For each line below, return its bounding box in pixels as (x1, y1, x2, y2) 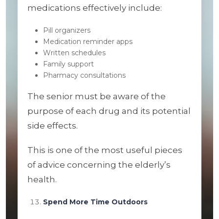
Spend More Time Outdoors (43, 197, 148, 206)
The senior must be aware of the (27, 91, 166, 101)
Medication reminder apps (43, 37, 132, 46)
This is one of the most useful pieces (27, 145, 182, 155)
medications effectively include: (27, 3, 162, 13)
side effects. (27, 121, 78, 131)
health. (27, 175, 57, 184)
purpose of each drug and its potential (27, 106, 191, 116)
